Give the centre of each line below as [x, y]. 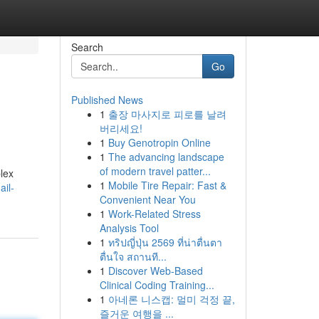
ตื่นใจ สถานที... [133, 256]
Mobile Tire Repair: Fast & [167, 185]
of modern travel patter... [155, 171]
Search [87, 47]
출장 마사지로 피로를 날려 [167, 114]
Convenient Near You [147, 199]
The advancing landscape [166, 157]
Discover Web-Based [155, 271]
